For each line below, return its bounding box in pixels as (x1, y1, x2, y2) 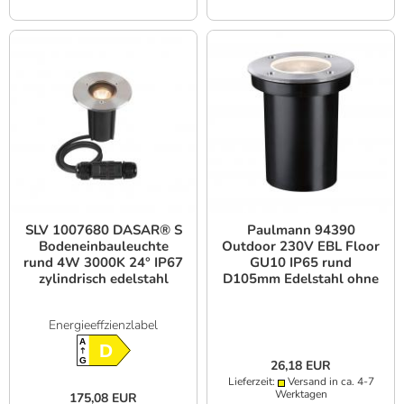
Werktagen (274, 387, 327, 402)
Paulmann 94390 (246, 221, 355, 240)
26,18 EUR (271, 357, 331, 375)
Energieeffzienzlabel (49, 317, 158, 335)
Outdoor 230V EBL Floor (222, 237, 380, 256)
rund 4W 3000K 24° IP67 (23, 253, 183, 272)
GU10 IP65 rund (250, 253, 352, 272)
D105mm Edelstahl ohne (223, 270, 379, 289)
